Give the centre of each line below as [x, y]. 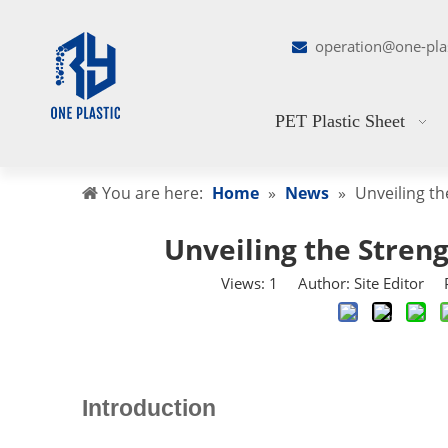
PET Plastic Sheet [340, 121]
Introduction [149, 408]
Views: [245, 283]
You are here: [152, 193]
